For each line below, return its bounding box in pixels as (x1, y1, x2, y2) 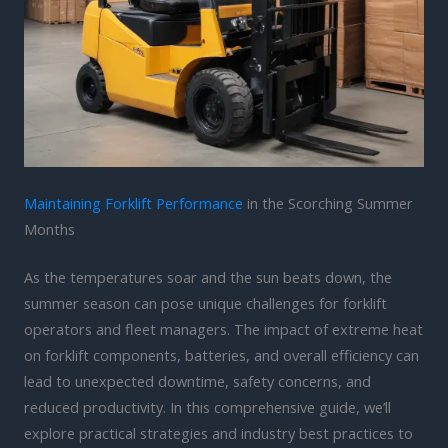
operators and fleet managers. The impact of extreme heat (24, 318, 423, 339)
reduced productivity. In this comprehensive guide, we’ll (24, 396, 391, 417)
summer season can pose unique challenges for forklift (24, 292, 387, 313)
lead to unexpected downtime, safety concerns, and (24, 370, 371, 391)
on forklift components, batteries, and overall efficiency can (24, 344, 419, 365)
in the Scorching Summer (243, 192, 413, 213)
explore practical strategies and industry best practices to (24, 422, 413, 443)
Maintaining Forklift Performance (24, 192, 243, 213)
